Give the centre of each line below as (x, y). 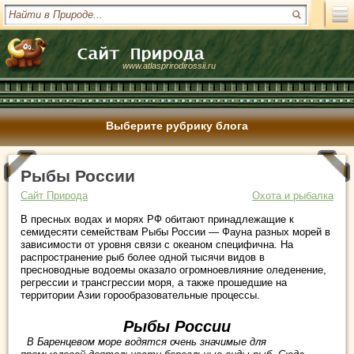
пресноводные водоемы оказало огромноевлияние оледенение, (173, 270)
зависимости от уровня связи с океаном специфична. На (157, 245)
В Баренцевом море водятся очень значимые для (143, 342)
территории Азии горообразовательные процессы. (145, 295)
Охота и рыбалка (293, 196)
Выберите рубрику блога (177, 126)
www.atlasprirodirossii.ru (169, 66)
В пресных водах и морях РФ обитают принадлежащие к (157, 219)
